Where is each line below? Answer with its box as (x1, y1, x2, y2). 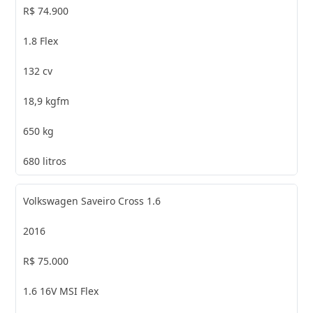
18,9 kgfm (23, 94, 70, 108)
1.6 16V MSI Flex (23, 284, 99, 298)
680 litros (23, 154, 67, 168)
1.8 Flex (23, 34, 59, 48)
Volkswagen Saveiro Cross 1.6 (23, 194, 161, 208)
